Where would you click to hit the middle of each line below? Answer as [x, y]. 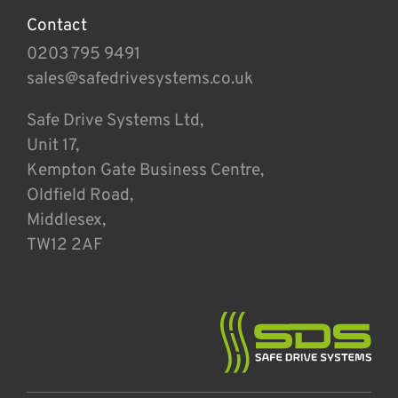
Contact [57, 25]
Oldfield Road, [80, 195]
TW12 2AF [65, 245]
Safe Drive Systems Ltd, [115, 120]
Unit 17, [53, 145]
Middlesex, [66, 220]
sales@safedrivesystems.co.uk [140, 79]
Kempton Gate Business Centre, [145, 170]
